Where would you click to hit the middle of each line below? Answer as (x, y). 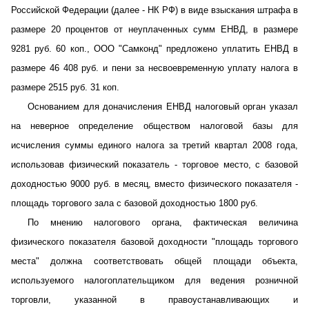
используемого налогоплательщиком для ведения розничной (154, 280)
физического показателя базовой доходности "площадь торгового (154, 242)
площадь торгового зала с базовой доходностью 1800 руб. (134, 203)
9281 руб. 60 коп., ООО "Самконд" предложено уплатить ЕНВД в (154, 49)
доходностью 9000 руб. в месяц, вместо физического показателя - (154, 184)
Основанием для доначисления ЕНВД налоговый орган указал (163, 107)
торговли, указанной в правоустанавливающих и (154, 300)
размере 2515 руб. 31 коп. (65, 87)
